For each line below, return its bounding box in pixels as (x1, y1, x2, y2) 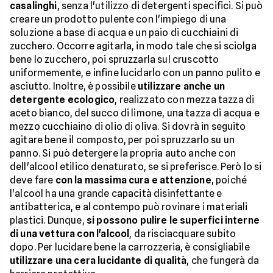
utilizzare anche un (137, 80, 225, 92)
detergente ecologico (10, 94, 115, 105)
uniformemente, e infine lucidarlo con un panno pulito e (10, 67, 260, 79)
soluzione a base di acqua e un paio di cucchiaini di (10, 27, 239, 38)
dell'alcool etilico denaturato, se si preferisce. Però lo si (10, 161, 262, 172)
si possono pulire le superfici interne (86, 214, 260, 226)
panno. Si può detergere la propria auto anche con (10, 147, 236, 159)
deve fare (10, 174, 55, 186)
